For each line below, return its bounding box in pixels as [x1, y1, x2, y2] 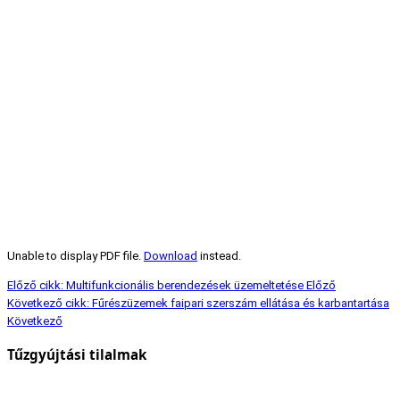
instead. [197, 249, 241, 263]
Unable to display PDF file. [7, 249, 144, 263]
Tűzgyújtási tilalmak [7, 345, 146, 363]
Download [144, 249, 197, 263]
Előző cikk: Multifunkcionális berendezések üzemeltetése [7, 279, 306, 293]
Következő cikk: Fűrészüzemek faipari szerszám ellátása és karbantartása [7, 296, 389, 311]
